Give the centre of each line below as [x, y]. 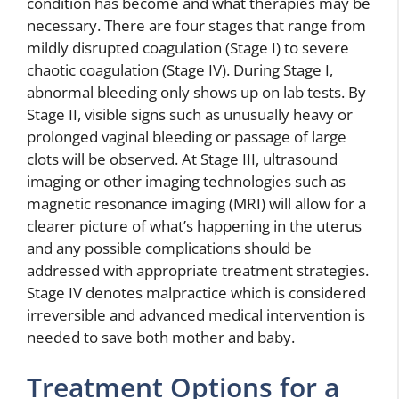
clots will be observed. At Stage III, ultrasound [182, 159]
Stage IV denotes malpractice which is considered [196, 293]
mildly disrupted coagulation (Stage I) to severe [188, 48]
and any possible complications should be [169, 248]
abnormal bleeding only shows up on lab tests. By [196, 93]
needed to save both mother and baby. [161, 338]
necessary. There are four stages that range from [196, 26]
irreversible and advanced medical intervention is [196, 315]
